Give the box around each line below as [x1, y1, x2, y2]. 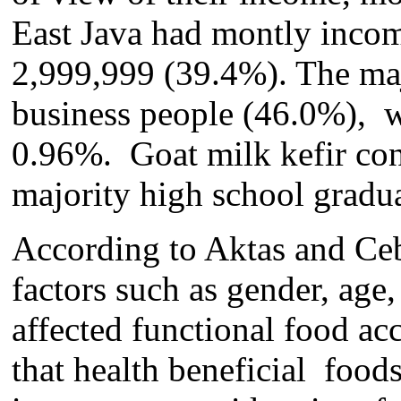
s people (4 [117, 93, 272, 132]
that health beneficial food [12, 349, 389, 388]
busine [12, 93, 104, 132]
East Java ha [12, 13, 184, 52]
